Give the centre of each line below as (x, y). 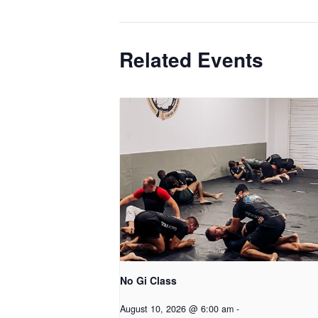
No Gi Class (148, 281)
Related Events (191, 59)
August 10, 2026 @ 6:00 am (177, 309)
